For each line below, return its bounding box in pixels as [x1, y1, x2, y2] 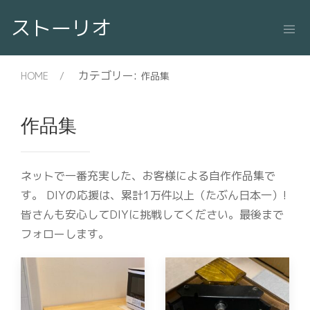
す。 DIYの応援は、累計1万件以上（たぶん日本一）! [21, 188, 286, 203]
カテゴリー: [78, 68, 140, 83]
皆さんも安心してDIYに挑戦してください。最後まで [21, 207, 284, 222]
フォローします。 [21, 226, 109, 241]
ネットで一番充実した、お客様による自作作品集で [21, 168, 275, 183]
